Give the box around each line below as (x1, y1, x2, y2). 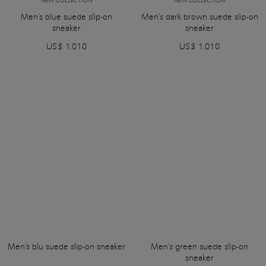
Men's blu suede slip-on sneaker (8, 242, 125, 251)
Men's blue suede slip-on (21, 12, 112, 21)
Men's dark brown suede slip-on (141, 12, 258, 21)
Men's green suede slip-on (151, 242, 248, 251)
